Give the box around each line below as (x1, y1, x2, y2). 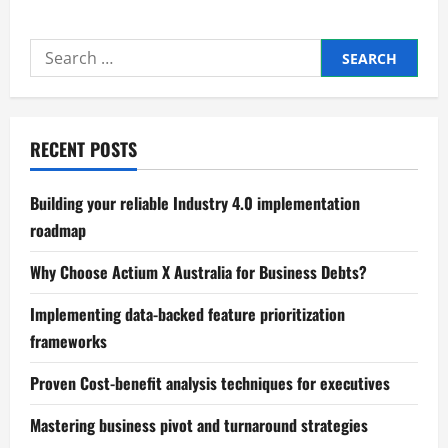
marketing (119, 31, 191, 51)
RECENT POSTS (30, 136, 137, 163)
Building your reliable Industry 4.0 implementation (30, 191, 360, 216)
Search (29, 40, 83, 63)
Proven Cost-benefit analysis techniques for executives (30, 371, 390, 396)
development (119, 59, 211, 79)
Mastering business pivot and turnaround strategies (30, 413, 368, 438)
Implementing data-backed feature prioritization (30, 302, 345, 327)
